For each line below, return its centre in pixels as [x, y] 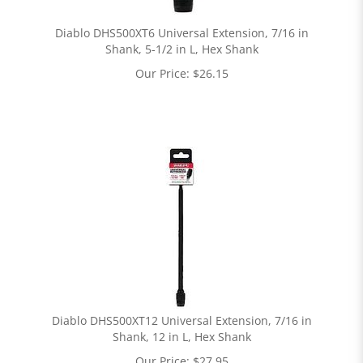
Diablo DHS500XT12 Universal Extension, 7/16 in [181, 320]
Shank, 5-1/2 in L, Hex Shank [181, 49]
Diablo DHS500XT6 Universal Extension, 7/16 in [181, 33]
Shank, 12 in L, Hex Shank [181, 337]
